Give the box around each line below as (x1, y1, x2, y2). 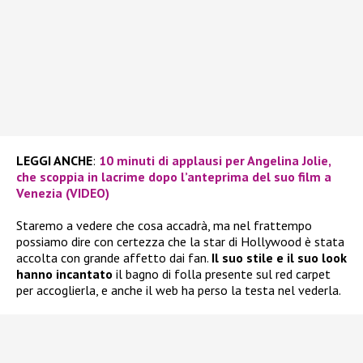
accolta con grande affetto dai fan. (16, 250, 211, 267)
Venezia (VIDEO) (16, 185, 109, 202)
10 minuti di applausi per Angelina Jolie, (99, 152, 331, 169)
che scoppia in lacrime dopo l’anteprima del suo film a (16, 169, 331, 186)
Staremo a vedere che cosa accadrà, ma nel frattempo (16, 217, 312, 234)
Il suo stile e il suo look (211, 250, 347, 267)
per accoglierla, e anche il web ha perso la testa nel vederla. (16, 282, 341, 299)
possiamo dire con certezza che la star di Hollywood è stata (16, 233, 344, 250)
